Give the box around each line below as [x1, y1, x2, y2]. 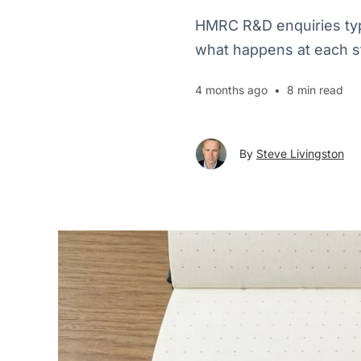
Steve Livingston [256, 147, 344, 160]
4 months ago [195, 83, 268, 97]
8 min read [287, 83, 343, 97]
